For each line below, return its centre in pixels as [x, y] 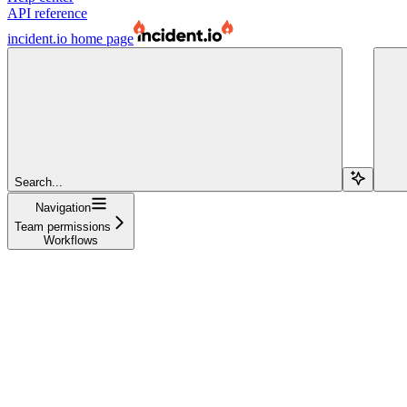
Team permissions [63, 226]
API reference [47, 13]
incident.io [37, 38]
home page [100, 38]
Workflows [71, 240]
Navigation [63, 207]
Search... [39, 182]
